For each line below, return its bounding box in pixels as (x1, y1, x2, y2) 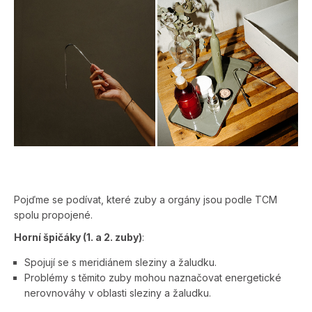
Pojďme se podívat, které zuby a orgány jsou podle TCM (14, 193, 277, 205)
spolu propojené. (14, 208, 93, 221)
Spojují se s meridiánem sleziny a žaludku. (24, 256, 217, 268)
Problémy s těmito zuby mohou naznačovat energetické (24, 271, 281, 283)
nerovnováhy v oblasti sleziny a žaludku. (24, 286, 211, 299)
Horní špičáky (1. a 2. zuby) (14, 231, 142, 243)
